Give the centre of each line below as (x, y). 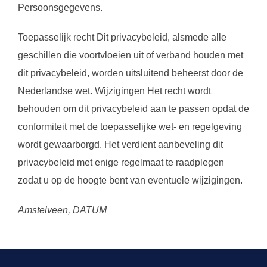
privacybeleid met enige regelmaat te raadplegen (121, 162)
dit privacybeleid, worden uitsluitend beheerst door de (131, 73)
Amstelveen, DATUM (62, 210)
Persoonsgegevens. (60, 7)
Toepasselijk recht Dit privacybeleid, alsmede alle (122, 37)
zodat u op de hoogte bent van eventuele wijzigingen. (130, 180)
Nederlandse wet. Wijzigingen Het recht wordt (114, 91)
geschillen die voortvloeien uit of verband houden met (131, 55)
